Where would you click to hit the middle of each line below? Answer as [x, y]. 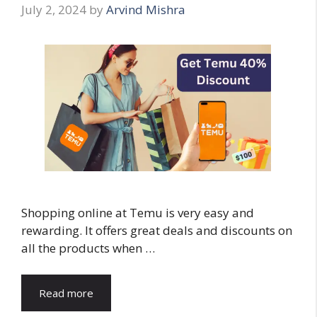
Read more [66, 293]
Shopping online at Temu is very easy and [138, 212]
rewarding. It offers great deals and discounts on [157, 230]
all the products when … [88, 248]
